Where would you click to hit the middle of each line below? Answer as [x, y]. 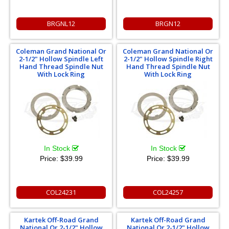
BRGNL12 [61, 23]
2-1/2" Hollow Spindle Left [61, 59]
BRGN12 [168, 23]
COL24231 [61, 192]
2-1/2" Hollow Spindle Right [168, 59]
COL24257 [168, 192]
